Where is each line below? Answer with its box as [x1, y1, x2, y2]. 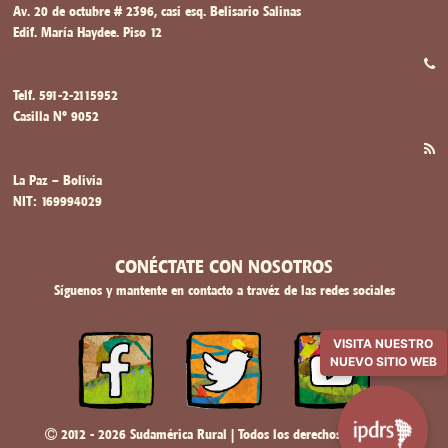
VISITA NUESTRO [333, 332, 433, 348]
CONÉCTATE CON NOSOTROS [115, 254, 333, 279]
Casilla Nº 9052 [13, 107, 100, 126]
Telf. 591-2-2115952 [13, 86, 119, 105]
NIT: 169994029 [13, 192, 103, 211]
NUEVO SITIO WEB [329, 350, 437, 366]
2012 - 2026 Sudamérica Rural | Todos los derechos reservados [57, 424, 403, 443]
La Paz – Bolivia [13, 171, 103, 190]
